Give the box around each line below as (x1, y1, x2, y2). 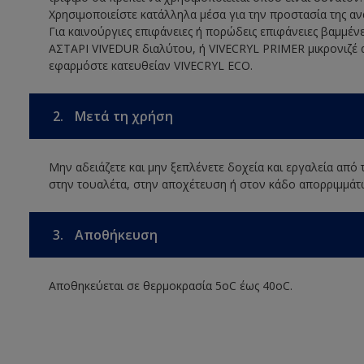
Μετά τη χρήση (71, 107, 173, 126)
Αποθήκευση (71, 226, 158, 245)
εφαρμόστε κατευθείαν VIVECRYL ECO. (48, 58, 253, 74)
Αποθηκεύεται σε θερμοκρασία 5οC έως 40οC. (48, 278, 292, 294)
